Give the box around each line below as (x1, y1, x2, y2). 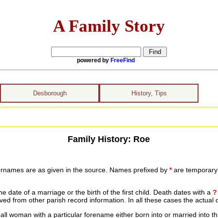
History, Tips (131, 90, 167, 97)
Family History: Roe (68, 134, 150, 144)
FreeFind (110, 56, 135, 64)
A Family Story (53, 16, 165, 35)
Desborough (33, 90, 67, 97)
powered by (77, 56, 110, 64)
